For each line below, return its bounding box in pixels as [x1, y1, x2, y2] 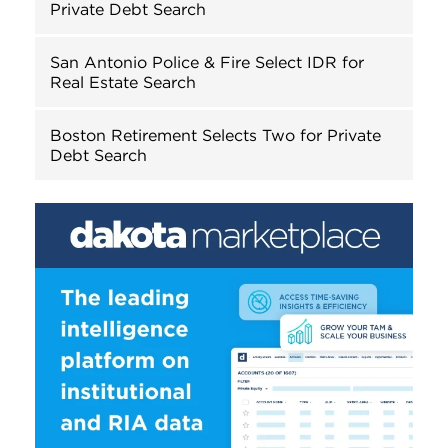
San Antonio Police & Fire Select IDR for [50, 51, 364, 72]
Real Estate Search [50, 71, 196, 92]
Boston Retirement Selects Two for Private [50, 124, 381, 145]
